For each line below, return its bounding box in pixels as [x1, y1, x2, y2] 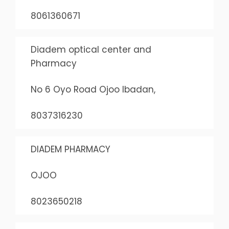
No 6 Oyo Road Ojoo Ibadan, [30, 83, 155, 96]
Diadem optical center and [30, 43, 151, 56]
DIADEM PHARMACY [30, 143, 110, 155]
